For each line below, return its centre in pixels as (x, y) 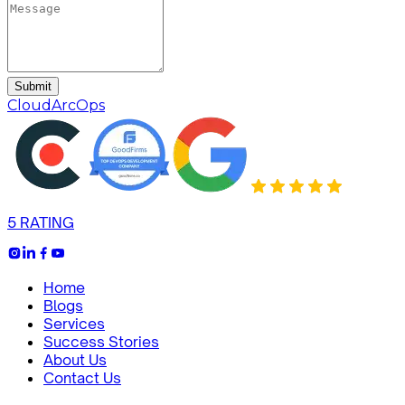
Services (74, 324)
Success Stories (101, 342)
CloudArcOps (56, 106)
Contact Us (82, 378)
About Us (75, 360)
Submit (33, 87)
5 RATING (41, 223)
